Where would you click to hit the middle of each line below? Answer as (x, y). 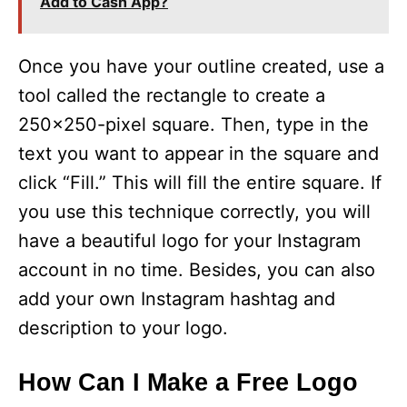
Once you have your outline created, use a (201, 67)
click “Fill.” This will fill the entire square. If (200, 183)
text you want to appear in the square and (199, 154)
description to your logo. (123, 328)
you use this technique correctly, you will (194, 212)
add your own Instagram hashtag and (177, 299)
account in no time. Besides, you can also (197, 270)
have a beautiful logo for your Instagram (189, 241)
